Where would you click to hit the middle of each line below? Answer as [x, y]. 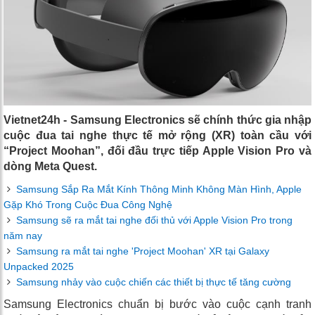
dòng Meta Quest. [50, 167]
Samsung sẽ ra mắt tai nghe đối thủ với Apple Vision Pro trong [154, 220]
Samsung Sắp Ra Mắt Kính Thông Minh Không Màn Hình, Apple [159, 189]
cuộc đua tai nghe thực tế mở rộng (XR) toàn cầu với [157, 136]
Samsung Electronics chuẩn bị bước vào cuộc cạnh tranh [157, 304]
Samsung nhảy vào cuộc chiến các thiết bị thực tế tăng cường [154, 282]
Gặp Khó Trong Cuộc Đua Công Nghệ [88, 205]
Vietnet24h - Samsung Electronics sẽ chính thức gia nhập [157, 120]
